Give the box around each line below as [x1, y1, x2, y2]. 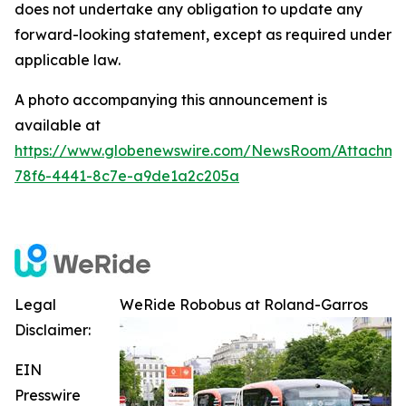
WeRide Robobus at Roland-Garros [120, 295, 368, 314]
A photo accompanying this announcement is [14, 91, 327, 110]
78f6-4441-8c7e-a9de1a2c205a [14, 167, 239, 186]
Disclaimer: [14, 321, 91, 340]
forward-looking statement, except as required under [14, 25, 391, 44]
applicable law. [14, 51, 121, 70]
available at [14, 116, 101, 135]
